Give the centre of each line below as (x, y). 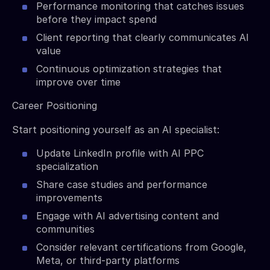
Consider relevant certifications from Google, (141, 247)
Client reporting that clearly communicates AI (143, 37)
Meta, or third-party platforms (108, 260)
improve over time (78, 82)
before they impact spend (96, 19)
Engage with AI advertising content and (127, 215)
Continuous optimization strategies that (129, 68)
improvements (69, 197)
